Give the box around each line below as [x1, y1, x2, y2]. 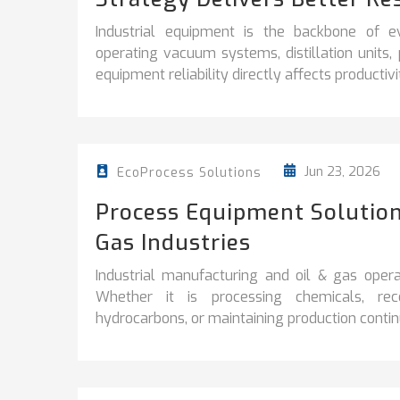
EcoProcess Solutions [117, 164, 262, 181]
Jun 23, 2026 [301, 163, 380, 181]
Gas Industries [96, 229, 251, 257]
